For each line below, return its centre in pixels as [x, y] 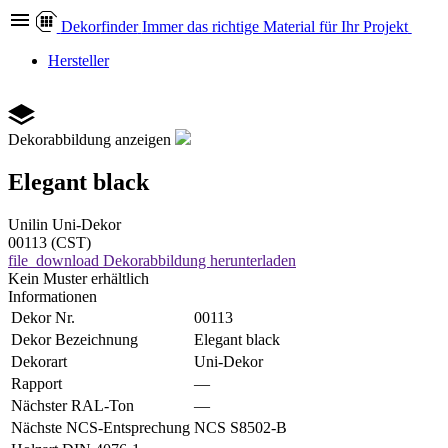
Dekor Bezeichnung [74, 339]
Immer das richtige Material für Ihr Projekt [274, 26]
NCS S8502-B [240, 427]
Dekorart [39, 361]
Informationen [52, 296]
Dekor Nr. [43, 317]
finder [119, 26]
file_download [53, 260]
